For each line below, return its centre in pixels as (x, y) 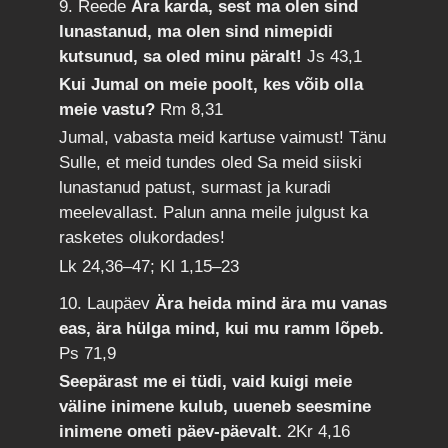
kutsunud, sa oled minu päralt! (183, 56)
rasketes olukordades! (142, 238)
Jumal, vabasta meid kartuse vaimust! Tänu (223, 138)
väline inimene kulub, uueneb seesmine (215, 406)
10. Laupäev (107, 303)
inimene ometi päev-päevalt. (173, 431)
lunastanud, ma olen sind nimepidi (196, 31)
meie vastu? (110, 109)
